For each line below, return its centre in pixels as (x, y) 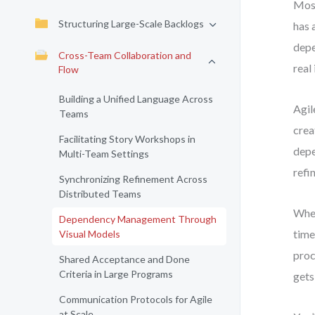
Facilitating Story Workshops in (127, 139)
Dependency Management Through (138, 219)
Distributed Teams (100, 194)
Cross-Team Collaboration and (125, 55)
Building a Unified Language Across (136, 99)
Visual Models (90, 234)
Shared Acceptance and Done (124, 259)
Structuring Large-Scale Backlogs (131, 24)
